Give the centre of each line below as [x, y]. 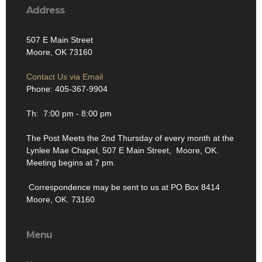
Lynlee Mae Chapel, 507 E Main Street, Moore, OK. [124, 150]
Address [45, 10]
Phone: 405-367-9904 [67, 89]
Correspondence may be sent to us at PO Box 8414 [123, 187]
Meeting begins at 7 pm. [71, 162]
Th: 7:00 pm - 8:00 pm [69, 113]
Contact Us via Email [65, 76]
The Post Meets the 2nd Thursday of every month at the [130, 138]
